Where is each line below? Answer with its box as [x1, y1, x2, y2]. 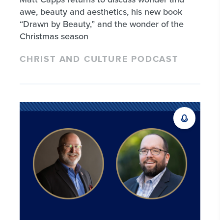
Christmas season [20, 30, 88, 43]
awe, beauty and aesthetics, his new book [20, 5, 182, 18]
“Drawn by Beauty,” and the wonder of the [20, 18, 184, 30]
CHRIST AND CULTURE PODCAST [20, 54, 178, 65]
